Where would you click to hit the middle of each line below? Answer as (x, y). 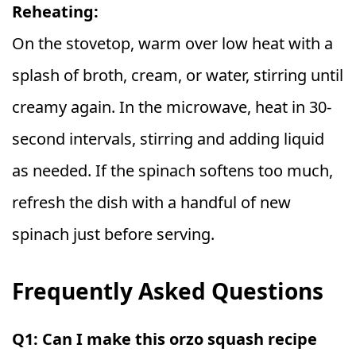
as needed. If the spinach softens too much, (172, 170)
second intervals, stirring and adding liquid (168, 138)
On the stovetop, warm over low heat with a (172, 43)
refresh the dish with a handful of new (151, 202)
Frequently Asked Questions (168, 290)
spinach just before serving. (113, 234)
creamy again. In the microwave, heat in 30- (172, 106)
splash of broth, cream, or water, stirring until (178, 75)
